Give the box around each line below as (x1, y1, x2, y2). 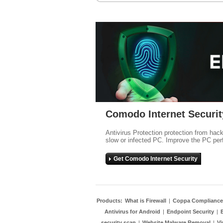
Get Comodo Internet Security (113, 155, 198, 162)
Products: (97, 198, 124, 204)
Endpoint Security (167, 209, 214, 215)
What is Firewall (125, 198, 166, 204)
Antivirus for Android (105, 209, 160, 215)
